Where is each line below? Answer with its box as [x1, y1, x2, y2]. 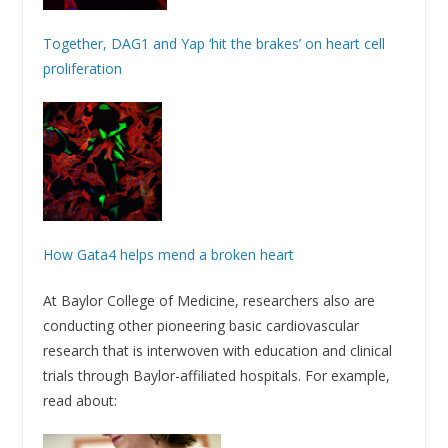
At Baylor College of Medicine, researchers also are [42, 291, 375, 311]
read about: [42, 391, 117, 411]
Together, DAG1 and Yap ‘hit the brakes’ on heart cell [42, 34, 385, 54]
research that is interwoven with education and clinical [42, 341, 392, 361]
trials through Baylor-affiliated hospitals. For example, [42, 366, 390, 386]
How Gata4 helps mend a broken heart [42, 245, 294, 265]
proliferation [42, 59, 122, 79]
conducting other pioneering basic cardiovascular [42, 316, 359, 336]
